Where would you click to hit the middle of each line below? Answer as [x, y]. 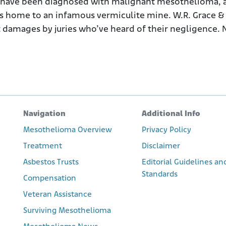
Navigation [44, 114]
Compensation [50, 178]
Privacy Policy [166, 130]
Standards [159, 174]
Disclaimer [161, 146]
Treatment [43, 146]
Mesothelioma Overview [68, 130]
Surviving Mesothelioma [67, 211]
